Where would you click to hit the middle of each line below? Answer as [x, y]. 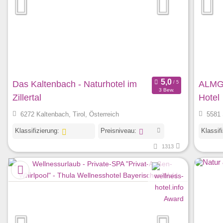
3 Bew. [166, 90]
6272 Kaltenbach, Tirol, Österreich [69, 114]
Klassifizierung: [37, 131]
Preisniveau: [118, 131]
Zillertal [27, 98]
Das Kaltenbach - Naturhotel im [75, 84]
